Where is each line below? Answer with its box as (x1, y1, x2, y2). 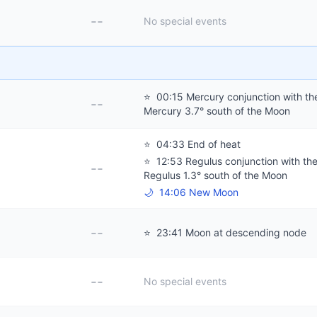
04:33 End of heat (154, 138, 241, 150)
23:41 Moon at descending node (154, 226, 306, 238)
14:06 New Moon (156, 186, 238, 198)
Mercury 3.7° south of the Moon (144, 105, 290, 117)
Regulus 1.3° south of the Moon (144, 169, 287, 181)
